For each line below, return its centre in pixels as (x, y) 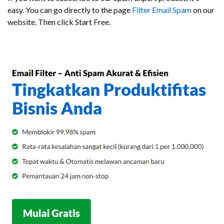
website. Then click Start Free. (59, 22)
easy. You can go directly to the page (70, 10)
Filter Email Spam (162, 10)
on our (203, 10)
